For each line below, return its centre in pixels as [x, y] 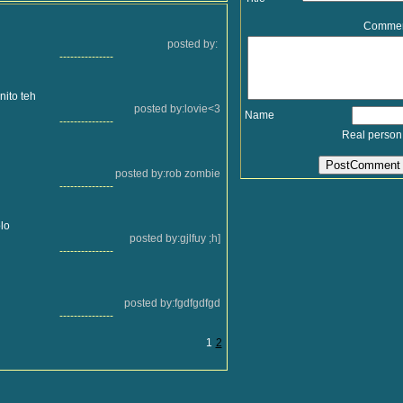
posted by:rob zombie [167, 174]
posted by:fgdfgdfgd [172, 303]
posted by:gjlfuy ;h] [175, 238]
